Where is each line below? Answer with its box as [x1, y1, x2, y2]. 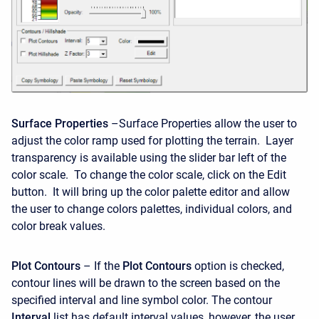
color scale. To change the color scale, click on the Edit [11, 168, 286, 182]
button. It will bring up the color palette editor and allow [11, 185, 290, 199]
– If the [80, 259, 122, 273]
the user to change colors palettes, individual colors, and [11, 202, 292, 216]
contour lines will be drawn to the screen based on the [11, 276, 280, 290]
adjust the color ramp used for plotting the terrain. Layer [11, 134, 293, 147]
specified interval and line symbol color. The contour [11, 293, 272, 307]
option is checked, [192, 259, 284, 273]
